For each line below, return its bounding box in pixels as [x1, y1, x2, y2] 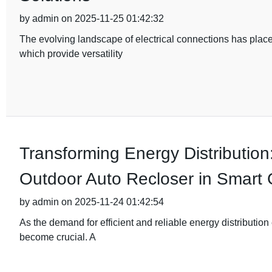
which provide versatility [19, 49, 123, 59]
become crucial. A [19, 232, 96, 242]
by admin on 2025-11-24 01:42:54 [19, 197, 164, 207]
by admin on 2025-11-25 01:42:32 [19, 13, 164, 24]
